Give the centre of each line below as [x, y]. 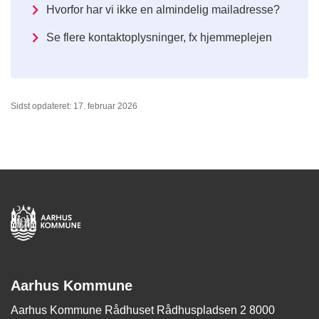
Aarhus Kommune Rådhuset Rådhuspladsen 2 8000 [143, 310]
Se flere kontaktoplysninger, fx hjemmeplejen [159, 38]
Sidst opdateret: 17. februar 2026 [74, 106]
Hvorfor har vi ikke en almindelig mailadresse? [163, 10]
